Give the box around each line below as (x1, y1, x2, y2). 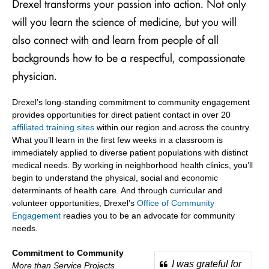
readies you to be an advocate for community (61, 210, 235, 220)
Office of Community (137, 198, 214, 208)
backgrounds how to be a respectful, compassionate (12, 49, 245, 65)
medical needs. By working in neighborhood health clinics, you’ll (12, 160, 253, 170)
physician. (12, 67, 57, 83)
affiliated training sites (12, 122, 94, 132)
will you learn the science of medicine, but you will (12, 13, 237, 29)
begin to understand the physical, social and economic (12, 172, 218, 183)
